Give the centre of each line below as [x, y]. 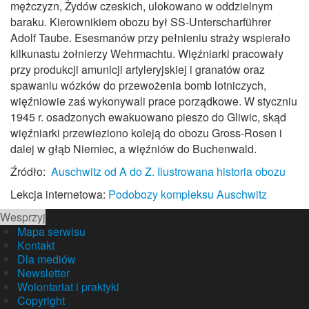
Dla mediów [47, 259]
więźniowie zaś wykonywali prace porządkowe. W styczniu [154, 101]
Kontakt [36, 245]
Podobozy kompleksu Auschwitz [188, 194]
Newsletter [43, 272]
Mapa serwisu [51, 231]
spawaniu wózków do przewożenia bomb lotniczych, [138, 85]
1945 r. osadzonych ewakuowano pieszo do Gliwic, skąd [148, 117]
